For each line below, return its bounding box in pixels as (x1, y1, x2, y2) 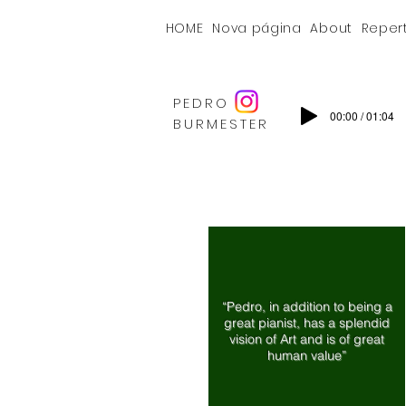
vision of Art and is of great (229, 331, 384, 347)
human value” (267, 347, 346, 363)
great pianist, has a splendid (224, 314, 390, 331)
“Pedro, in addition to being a (221, 298, 392, 314)
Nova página (212, 19, 302, 37)
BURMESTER (173, 114, 269, 133)
